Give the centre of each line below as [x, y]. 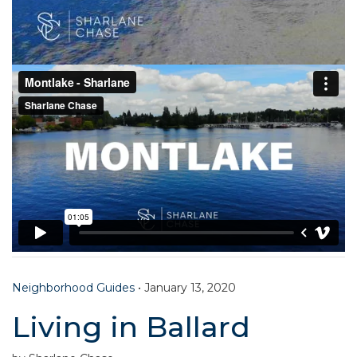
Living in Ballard [131, 326]
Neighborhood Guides [73, 287]
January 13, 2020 [190, 287]
